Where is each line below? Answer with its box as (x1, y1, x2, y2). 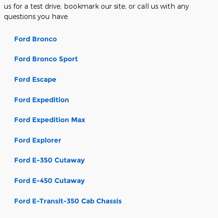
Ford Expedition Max (14, 115, 85, 125)
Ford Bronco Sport (14, 54, 78, 64)
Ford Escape (14, 74, 56, 84)
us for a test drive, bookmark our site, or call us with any (4, 1, 189, 10)
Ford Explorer (14, 135, 61, 145)
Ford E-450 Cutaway (14, 176, 85, 185)
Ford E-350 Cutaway (14, 156, 85, 165)
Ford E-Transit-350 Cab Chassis (14, 196, 122, 205)
